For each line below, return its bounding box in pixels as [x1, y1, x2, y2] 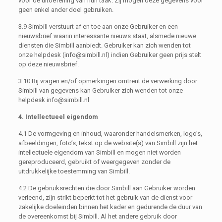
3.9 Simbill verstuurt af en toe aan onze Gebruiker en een [18, 22, 178, 30]
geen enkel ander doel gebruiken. [18, 5, 113, 13]
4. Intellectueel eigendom [18, 112, 98, 120]
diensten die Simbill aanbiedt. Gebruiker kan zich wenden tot [18, 41, 191, 49]
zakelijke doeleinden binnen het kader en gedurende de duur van [18, 203, 202, 211]
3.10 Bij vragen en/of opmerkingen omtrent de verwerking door [18, 77, 197, 85]
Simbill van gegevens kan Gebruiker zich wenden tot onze [18, 86, 183, 94]
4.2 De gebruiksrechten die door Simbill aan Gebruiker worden [18, 184, 195, 192]
